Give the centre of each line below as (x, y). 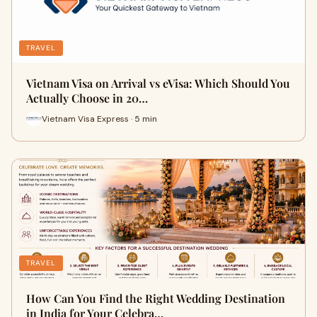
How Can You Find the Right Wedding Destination (156, 298)
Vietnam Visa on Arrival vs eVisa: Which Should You (158, 83)
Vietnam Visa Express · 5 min (99, 119)
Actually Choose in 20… (87, 98)
